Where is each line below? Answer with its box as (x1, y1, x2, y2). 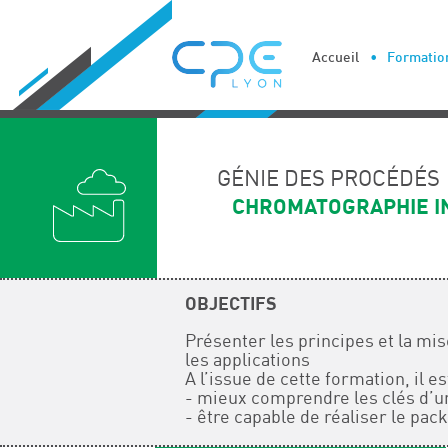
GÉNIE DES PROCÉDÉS (217, 167, 440, 191)
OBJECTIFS (184, 294, 277, 314)
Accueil (312, 49, 359, 65)
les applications (184, 350, 310, 370)
